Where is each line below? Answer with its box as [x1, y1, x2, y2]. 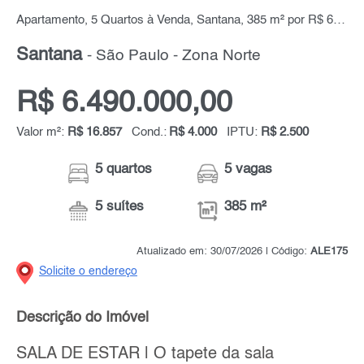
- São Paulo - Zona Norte [87, 49, 261, 64]
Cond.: [132, 126, 167, 140]
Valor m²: [16, 126, 67, 140]
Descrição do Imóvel [16, 310, 149, 326]
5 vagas [224, 162, 273, 177]
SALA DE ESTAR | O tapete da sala [16, 345, 274, 362]
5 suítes [95, 200, 145, 214]
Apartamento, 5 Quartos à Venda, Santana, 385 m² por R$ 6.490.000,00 [333, 14, 345, 28]
